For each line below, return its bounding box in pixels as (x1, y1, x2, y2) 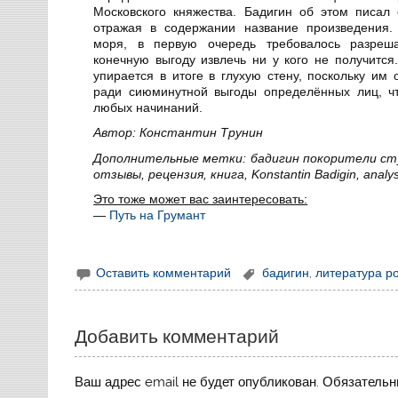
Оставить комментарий (96, 265, 232, 280)
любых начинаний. (93, 99, 203, 115)
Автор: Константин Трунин (93, 125, 264, 140)
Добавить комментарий (75, 324, 280, 348)
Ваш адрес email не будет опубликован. (75, 374, 320, 391)
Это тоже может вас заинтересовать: (93, 192, 308, 207)
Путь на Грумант (109, 208, 206, 223)
